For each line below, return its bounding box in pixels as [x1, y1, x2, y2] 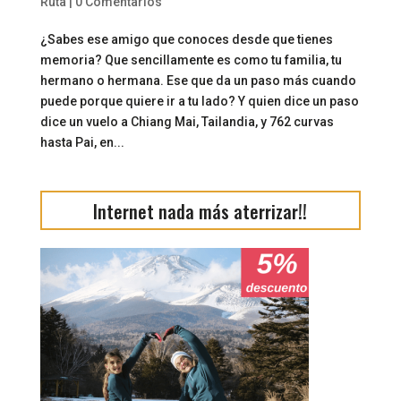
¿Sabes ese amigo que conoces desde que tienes [39, 31, 333, 47]
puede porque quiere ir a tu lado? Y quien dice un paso [39, 93, 359, 108]
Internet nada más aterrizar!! [93, 197, 308, 225]
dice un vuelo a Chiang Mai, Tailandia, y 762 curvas [39, 114, 334, 129]
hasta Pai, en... [39, 134, 124, 149]
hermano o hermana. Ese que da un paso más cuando [39, 73, 356, 88]
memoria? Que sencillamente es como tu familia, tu [39, 52, 342, 67]
